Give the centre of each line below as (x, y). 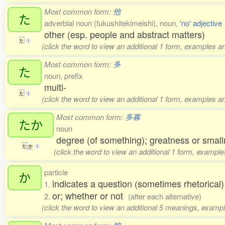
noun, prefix (64, 76)
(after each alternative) (165, 196)
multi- (55, 87)
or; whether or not (90, 195)
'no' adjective (201, 23)
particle (56, 172)
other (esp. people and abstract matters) (125, 34)
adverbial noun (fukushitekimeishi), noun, (112, 23)
